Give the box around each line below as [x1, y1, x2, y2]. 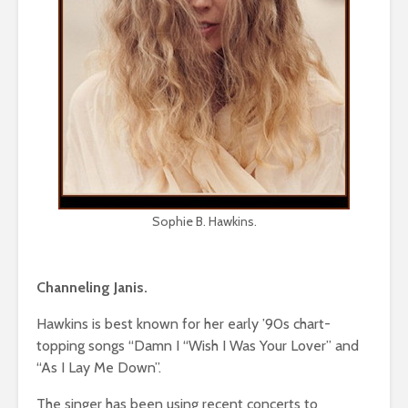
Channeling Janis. [36, 278, 148, 296]
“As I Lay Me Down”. [36, 358, 161, 376]
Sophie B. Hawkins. [151, 212, 257, 229]
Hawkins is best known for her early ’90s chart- [36, 314, 331, 332]
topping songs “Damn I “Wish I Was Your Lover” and [36, 336, 359, 354]
